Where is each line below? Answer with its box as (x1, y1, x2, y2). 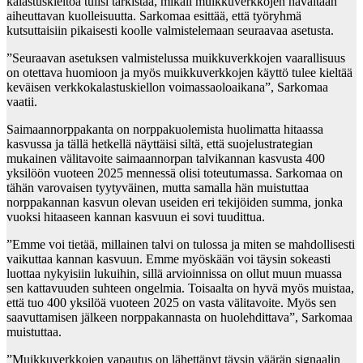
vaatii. (6, 95, 37, 109)
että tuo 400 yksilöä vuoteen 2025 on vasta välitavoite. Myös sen (6, 296, 336, 310)
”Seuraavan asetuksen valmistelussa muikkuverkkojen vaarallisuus (6, 51, 345, 66)
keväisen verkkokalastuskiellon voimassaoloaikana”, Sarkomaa (6, 80, 328, 95)
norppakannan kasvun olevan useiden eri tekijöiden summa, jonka (6, 195, 343, 210)
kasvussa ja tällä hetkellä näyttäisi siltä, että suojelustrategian (6, 137, 313, 152)
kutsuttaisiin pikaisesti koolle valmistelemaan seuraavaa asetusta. (6, 23, 334, 38)
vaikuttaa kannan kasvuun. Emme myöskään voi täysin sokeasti (6, 252, 331, 267)
